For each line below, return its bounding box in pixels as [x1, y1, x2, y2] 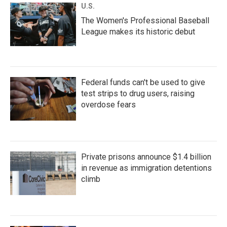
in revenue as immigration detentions [81, 163, 212, 173]
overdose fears [81, 100, 136, 110]
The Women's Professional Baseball [81, 16, 209, 26]
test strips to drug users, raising [81, 89, 195, 99]
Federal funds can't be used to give [81, 78, 205, 88]
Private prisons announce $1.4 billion [81, 152, 211, 162]
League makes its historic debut [81, 27, 195, 37]
